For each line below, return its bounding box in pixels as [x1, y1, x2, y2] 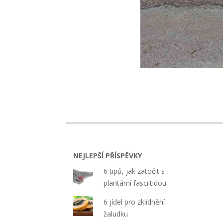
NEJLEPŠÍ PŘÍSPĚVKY [73, 150, 142, 160]
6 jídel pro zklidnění [104, 197, 165, 207]
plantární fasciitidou [104, 178, 167, 188]
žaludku [104, 209, 128, 219]
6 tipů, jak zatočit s [104, 166, 165, 176]
